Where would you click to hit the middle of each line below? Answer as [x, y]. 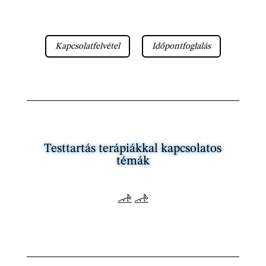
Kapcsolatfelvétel [87, 46]
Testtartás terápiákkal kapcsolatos [133, 149]
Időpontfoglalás [181, 46]
